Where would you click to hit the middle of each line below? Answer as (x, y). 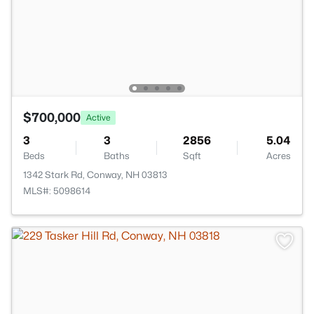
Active (98, 117)
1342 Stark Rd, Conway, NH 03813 (95, 175)
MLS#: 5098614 (57, 191)
